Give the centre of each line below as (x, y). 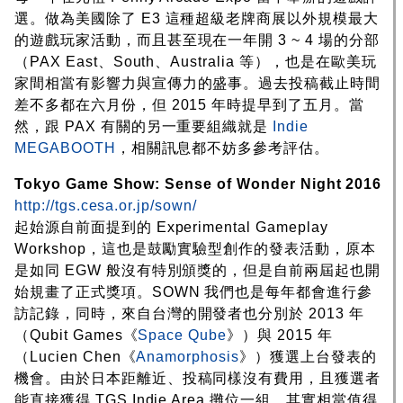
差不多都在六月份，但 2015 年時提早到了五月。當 (189, 104)
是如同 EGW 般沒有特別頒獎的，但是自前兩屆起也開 (197, 270)
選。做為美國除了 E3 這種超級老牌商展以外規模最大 (197, 18)
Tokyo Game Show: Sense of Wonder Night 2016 (198, 184)
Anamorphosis (188, 356)
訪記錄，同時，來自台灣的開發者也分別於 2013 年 (189, 313)
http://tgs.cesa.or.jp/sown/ (106, 205)
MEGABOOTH (65, 148)
